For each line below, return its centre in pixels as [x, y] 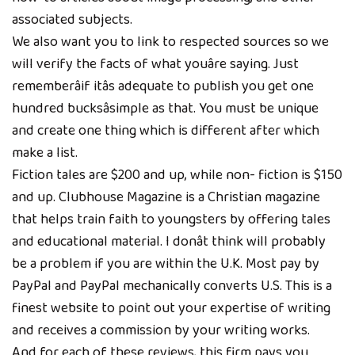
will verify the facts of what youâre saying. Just [155, 64]
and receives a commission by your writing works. [161, 330]
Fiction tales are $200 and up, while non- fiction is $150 [177, 175]
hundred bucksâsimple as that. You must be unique [165, 108]
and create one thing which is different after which [166, 130]
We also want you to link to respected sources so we [170, 42]
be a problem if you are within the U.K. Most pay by [166, 263]
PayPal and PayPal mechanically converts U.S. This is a [172, 286]
